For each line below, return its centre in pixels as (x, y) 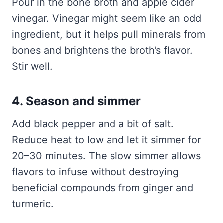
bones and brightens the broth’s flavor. (102, 51)
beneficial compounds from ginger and (103, 188)
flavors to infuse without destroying (95, 172)
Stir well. (32, 66)
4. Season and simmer (76, 101)
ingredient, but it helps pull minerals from (109, 35)
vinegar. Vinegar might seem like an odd (107, 19)
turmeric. (33, 204)
